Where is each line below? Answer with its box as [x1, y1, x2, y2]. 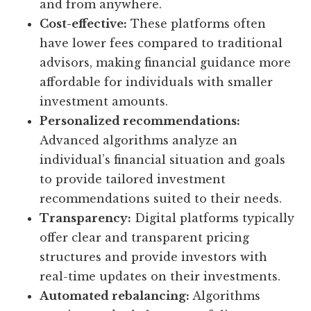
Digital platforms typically [131, 211, 295, 226]
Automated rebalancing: [40, 289, 190, 303]
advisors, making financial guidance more [40, 56, 292, 70]
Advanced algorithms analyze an [40, 133, 238, 148]
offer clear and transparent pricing [40, 230, 250, 245]
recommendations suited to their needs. [40, 192, 283, 206]
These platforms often [127, 17, 267, 31]
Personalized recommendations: [40, 114, 241, 128]
